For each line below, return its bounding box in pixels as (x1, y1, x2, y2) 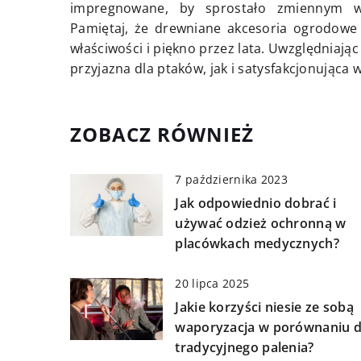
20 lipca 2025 (175, 276, 250, 292)
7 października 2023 (175, 172, 288, 188)
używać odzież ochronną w (175, 214, 346, 233)
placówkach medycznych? (175, 234, 339, 253)
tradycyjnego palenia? (175, 338, 314, 357)
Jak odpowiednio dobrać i (175, 194, 337, 213)
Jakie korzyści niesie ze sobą (175, 298, 355, 317)
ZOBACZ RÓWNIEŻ (70, 121, 254, 148)
